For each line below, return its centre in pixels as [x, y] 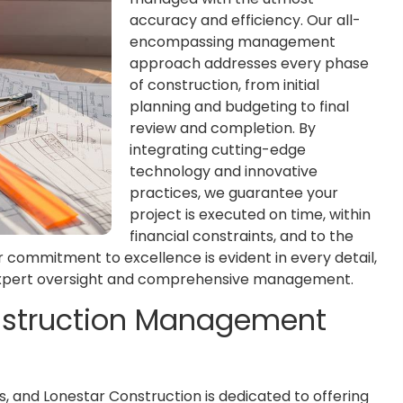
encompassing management [233, 42]
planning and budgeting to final [239, 107]
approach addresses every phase [249, 63]
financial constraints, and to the [242, 236]
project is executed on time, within [250, 215]
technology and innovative [224, 171]
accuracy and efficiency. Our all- [245, 20]
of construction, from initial [224, 85]
